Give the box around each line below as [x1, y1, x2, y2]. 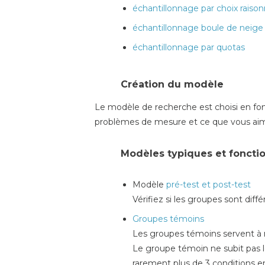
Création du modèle [121, 78, 224, 90]
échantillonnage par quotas [132, 41, 245, 53]
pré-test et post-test [166, 179, 251, 190]
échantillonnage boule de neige [132, 22, 263, 33]
